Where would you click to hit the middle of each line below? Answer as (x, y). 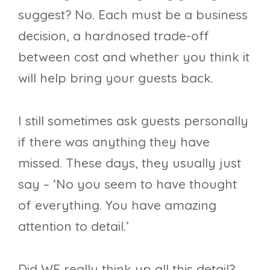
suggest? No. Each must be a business (133, 15)
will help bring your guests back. (116, 78)
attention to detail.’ (74, 226)
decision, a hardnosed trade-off (114, 36)
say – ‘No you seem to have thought (127, 184)
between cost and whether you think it (134, 57)
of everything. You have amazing (117, 205)
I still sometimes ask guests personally (133, 121)
